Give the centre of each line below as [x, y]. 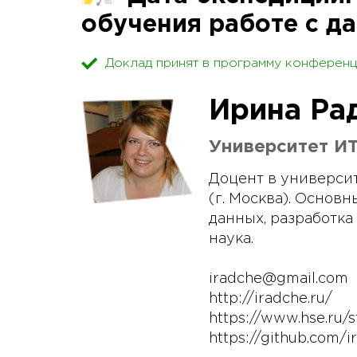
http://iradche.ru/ [271, 299]
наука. [231, 239]
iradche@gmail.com [279, 279]
